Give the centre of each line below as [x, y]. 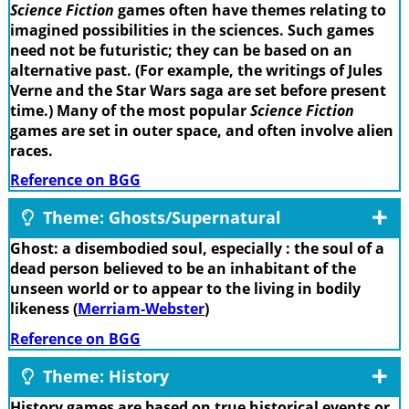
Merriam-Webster [141, 309]
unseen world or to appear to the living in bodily [185, 289]
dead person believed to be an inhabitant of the [183, 269]
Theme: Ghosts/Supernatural [160, 218]
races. [31, 150]
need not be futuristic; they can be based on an [181, 50]
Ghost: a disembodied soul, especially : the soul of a [197, 249]
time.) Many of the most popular [130, 110]
